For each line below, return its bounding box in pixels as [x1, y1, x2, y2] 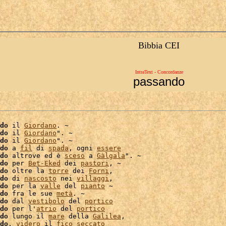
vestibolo [28, 197, 65, 205]
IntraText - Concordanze [135, 69, 183, 75]
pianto [81, 182, 105, 190]
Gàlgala [97, 152, 125, 159]
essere [97, 144, 121, 152]
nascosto [24, 175, 56, 182]
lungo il [8, 212, 48, 220]
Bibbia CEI [138, 40, 180, 50]
